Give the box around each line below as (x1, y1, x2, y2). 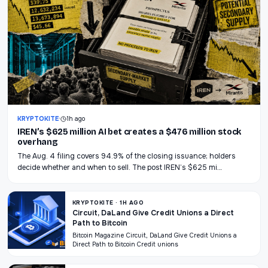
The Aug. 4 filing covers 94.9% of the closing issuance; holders (17, 151, 236, 162)
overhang (17, 137, 58, 148)
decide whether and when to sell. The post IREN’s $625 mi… (17, 163, 222, 173)
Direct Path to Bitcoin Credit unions (72, 240, 178, 249)
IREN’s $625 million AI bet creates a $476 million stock (17, 127, 242, 138)
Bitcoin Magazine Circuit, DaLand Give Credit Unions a (72, 232, 237, 240)
